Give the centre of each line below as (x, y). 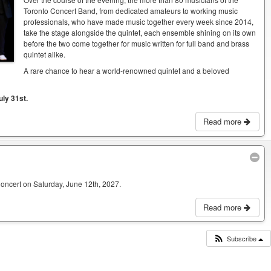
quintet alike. (45, 54)
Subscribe (243, 238)
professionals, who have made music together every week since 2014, (139, 21)
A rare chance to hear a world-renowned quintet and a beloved (127, 70)
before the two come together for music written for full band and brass (137, 43)
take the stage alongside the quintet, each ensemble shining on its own (140, 32)
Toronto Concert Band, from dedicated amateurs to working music (131, 10)
